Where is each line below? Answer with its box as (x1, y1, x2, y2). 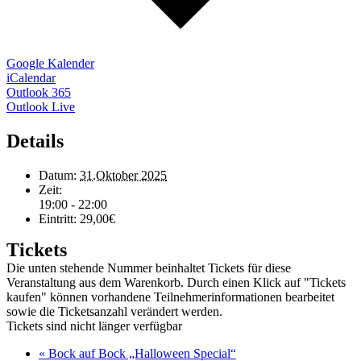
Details (6, 130, 64, 151)
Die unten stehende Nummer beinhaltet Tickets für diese (6, 260, 291, 275)
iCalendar (6, 70, 56, 85)
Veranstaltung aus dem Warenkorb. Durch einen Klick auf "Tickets (6, 275, 346, 289)
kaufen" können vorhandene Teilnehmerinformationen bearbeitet (6, 289, 334, 304)
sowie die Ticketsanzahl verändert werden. (6, 304, 222, 318)
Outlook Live (6, 99, 75, 114)
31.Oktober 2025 (80, 168, 167, 182)
